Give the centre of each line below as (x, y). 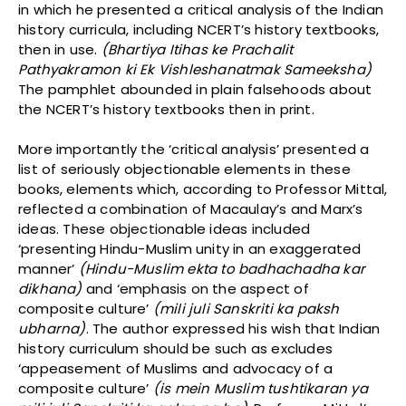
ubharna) (52, 329)
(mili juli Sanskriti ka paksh (246, 309)
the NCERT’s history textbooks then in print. (166, 110)
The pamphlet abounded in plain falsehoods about (195, 90)
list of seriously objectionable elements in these (184, 169)
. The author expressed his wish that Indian (233, 329)
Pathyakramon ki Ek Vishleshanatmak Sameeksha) (195, 70)
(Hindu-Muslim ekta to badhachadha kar (222, 269)
